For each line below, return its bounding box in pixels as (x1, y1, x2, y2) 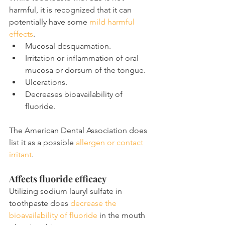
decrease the (70, 198, 119, 208)
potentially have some (9, 17, 89, 27)
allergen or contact (76, 138, 145, 148)
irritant (9, 150, 32, 160)
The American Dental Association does (9, 126, 149, 136)
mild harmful (89, 17, 137, 27)
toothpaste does (9, 198, 70, 208)
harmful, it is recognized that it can (9, 5, 134, 15)
